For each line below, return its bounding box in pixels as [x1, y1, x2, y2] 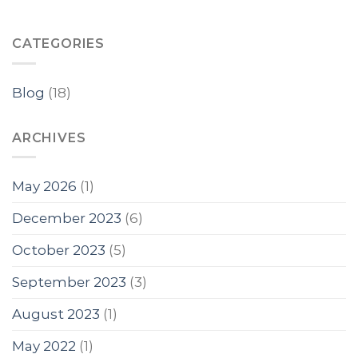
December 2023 [12, 210, 121, 227]
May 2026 [12, 178, 77, 195]
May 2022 [12, 338, 76, 355]
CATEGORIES [12, 36, 105, 52]
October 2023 [12, 242, 105, 259]
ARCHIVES [12, 129, 86, 145]
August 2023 [12, 306, 100, 323]
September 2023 [12, 274, 126, 291]
